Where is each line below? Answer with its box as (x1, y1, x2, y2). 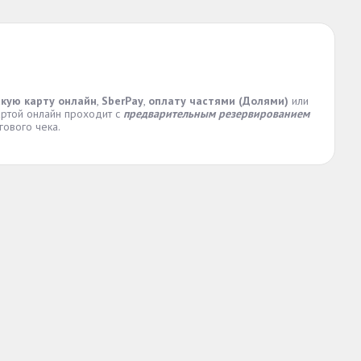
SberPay (102, 93, 143, 108)
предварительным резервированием (123, 106, 309, 121)
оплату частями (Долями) (148, 93, 288, 108)
